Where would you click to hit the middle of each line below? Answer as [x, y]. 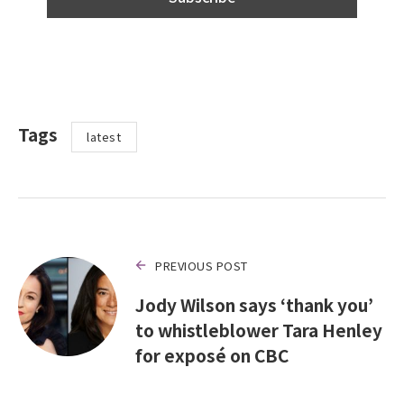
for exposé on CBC [212, 354]
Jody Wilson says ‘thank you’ [254, 304]
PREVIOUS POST [202, 265]
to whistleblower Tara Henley [259, 329]
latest [104, 137]
